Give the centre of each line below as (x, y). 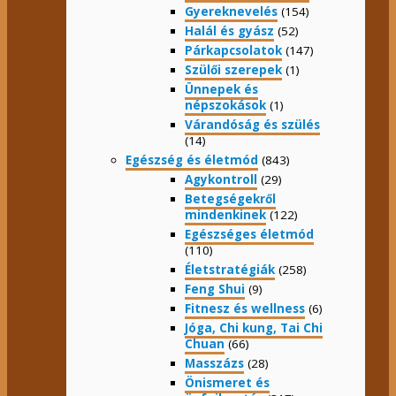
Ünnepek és (221, 90)
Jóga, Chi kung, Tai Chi (254, 328)
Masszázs (214, 364)
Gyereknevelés (231, 12)
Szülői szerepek (233, 70)
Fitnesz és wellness (245, 309)
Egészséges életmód (249, 235)
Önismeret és (227, 383)
